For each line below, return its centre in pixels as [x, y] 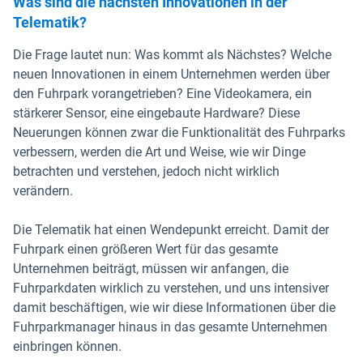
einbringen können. [67, 346]
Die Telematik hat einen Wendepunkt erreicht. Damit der [171, 230]
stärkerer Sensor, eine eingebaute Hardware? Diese [156, 113]
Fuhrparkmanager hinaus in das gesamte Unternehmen [170, 327]
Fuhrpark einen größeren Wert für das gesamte [145, 249]
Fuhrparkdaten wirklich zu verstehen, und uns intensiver [171, 288]
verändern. [49, 191]
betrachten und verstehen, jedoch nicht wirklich [146, 171]
